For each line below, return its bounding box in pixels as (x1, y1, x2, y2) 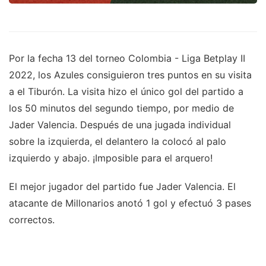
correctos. (9, 214, 55, 226)
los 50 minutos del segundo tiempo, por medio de (9, 102, 234, 115)
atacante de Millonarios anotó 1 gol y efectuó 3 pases (9, 197, 251, 210)
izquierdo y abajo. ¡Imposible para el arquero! (9, 152, 213, 164)
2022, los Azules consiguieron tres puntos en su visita (9, 69, 252, 81)
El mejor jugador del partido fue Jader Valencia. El (9, 180, 236, 193)
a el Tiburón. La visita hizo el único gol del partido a (9, 85, 243, 98)
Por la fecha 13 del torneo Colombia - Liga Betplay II (9, 52, 245, 65)
